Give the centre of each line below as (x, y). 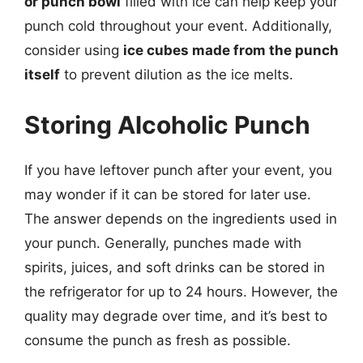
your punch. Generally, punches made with (163, 243)
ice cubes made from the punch (231, 50)
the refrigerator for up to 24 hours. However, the (181, 291)
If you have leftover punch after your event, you (178, 170)
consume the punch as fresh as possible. (158, 340)
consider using (74, 50)
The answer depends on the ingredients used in (181, 218)
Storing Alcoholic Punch (167, 124)
